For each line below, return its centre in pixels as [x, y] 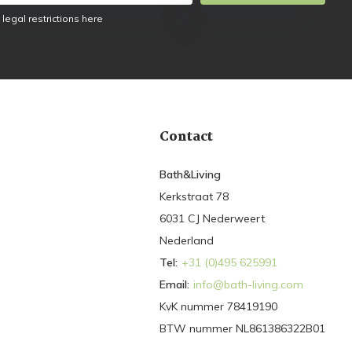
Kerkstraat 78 [194, 197]
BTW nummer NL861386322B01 [243, 329]
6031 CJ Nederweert [213, 219]
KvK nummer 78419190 [219, 307]
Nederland [187, 241]
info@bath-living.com [249, 285]
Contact [187, 137]
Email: [175, 285]
